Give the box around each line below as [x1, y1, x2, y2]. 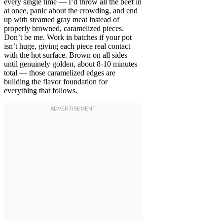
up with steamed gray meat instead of [4, 15, 119, 24]
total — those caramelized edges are [4, 69, 115, 77]
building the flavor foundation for [4, 77, 108, 86]
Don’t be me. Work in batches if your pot [4, 33, 132, 42]
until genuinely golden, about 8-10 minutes [4, 60, 137, 69]
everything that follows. [4, 86, 77, 95]
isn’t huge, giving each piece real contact [4, 42, 130, 51]
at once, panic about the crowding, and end [4, 6, 138, 15]
